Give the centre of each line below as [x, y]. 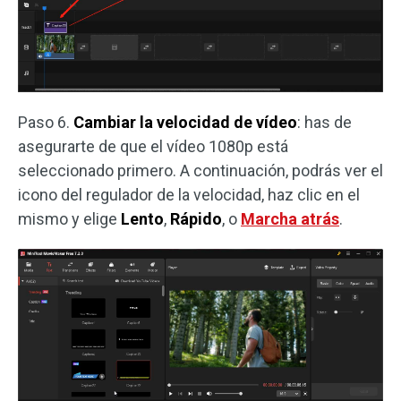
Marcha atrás [290, 218]
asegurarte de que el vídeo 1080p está [153, 146]
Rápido [196, 218]
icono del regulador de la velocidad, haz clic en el [189, 194]
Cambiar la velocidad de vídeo [185, 122]
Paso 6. [46, 122]
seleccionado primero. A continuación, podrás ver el [200, 170]
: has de [324, 122]
